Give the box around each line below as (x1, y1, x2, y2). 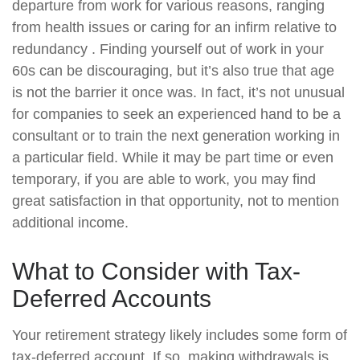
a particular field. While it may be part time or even (12, 149, 333, 166)
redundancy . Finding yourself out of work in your (12, 41, 324, 57)
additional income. (12, 215, 129, 231)
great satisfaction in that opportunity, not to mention (12, 193, 339, 209)
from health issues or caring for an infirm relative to (12, 19, 337, 35)
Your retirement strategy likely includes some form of (12, 327, 347, 343)
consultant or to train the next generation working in (12, 128, 340, 144)
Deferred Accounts (12, 285, 211, 312)
